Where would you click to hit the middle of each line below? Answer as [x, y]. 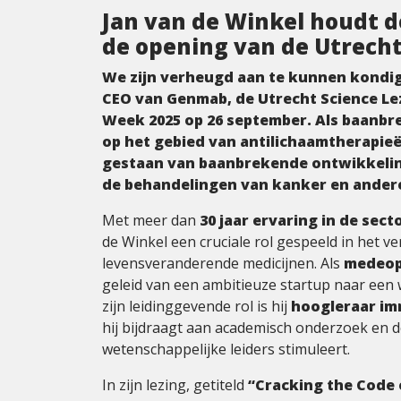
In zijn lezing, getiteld [175, 385]
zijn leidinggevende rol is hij [196, 307]
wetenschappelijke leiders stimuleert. [226, 350]
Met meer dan [151, 221]
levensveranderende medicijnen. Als [223, 264]
